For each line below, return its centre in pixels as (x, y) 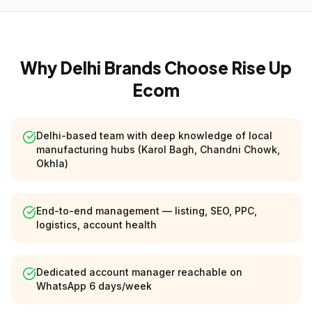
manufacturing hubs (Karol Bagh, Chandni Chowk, (158, 149)
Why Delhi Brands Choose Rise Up (156, 68)
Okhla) (52, 163)
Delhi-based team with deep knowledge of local (154, 135)
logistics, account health (96, 225)
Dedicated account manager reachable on (139, 272)
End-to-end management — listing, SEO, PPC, (147, 211)
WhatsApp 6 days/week (94, 286)
